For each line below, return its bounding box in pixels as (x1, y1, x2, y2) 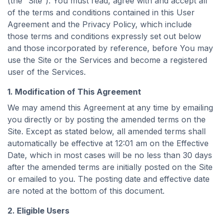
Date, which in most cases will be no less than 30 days (7, 150, 212, 160)
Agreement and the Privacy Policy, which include (7, 19, 192, 29)
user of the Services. (7, 67, 86, 77)
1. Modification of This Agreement (7, 87, 141, 97)
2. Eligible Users (7, 206, 69, 216)
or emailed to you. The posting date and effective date (7, 174, 210, 184)
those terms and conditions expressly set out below (7, 31, 201, 41)
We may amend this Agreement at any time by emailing (7, 103, 213, 112)
